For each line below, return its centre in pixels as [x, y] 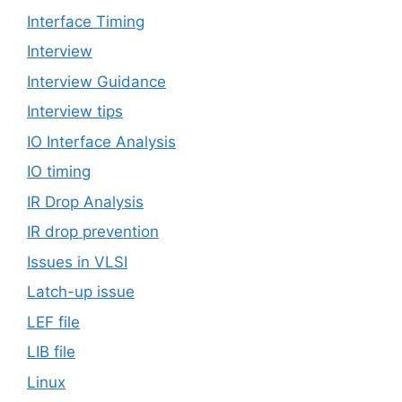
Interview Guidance [96, 81]
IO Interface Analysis [101, 141]
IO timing [59, 172]
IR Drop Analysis [85, 201]
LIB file [51, 352]
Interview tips [75, 112]
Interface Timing [86, 21]
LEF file [53, 322]
